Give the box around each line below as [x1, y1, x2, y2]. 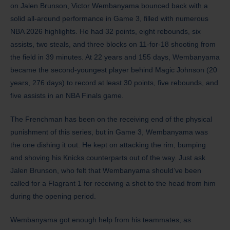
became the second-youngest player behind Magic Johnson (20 [10, 66, 217, 74]
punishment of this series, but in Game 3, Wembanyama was [10, 128, 208, 137]
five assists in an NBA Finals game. [10, 91, 124, 100]
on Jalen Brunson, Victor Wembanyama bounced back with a [10, 2, 208, 10]
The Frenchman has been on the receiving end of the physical [10, 115, 212, 124]
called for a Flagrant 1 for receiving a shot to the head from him [10, 179, 216, 188]
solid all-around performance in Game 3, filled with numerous [10, 14, 208, 23]
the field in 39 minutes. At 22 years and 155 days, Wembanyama [10, 53, 220, 62]
